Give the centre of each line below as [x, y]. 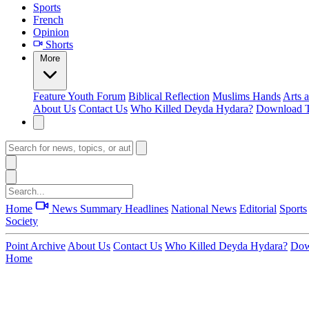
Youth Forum [97, 96]
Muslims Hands [247, 96]
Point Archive [36, 246]
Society [22, 221]
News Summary [87, 209]
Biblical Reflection [169, 96]
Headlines [147, 209]
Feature [50, 96]
